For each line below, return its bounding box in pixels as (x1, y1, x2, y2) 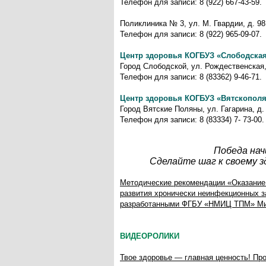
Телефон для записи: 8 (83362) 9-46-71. (120, 72, 262, 81)
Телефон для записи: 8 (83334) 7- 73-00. (120, 115, 264, 124)
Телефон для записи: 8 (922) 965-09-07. (120, 30, 262, 39)
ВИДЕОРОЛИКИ (120, 232, 179, 240)
